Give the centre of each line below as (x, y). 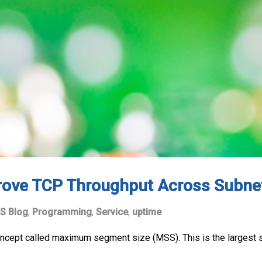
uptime (147, 212)
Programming (62, 212)
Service (112, 212)
